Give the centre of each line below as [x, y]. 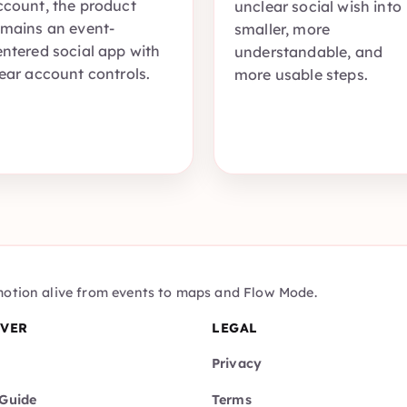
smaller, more [283, 30]
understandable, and [309, 52]
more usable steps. [301, 75]
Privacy [237, 363]
